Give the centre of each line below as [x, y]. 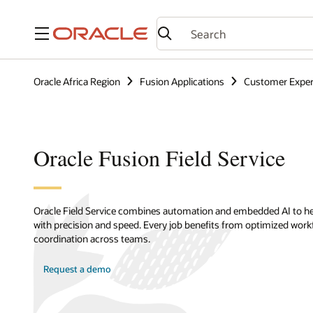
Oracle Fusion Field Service [159, 158]
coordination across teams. [92, 239]
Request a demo [78, 269]
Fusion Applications [182, 81]
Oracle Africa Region [77, 81]
